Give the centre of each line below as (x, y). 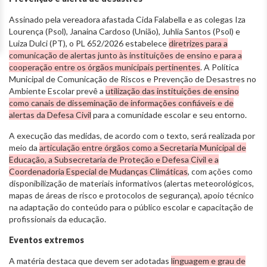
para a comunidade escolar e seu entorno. (169, 115)
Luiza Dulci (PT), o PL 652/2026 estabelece (89, 44)
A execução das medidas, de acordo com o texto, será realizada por (132, 136)
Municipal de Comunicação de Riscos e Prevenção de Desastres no (133, 79)
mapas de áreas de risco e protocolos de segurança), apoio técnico (131, 195)
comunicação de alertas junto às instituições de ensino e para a (125, 55)
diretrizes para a (198, 44)
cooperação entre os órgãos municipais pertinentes (105, 67)
